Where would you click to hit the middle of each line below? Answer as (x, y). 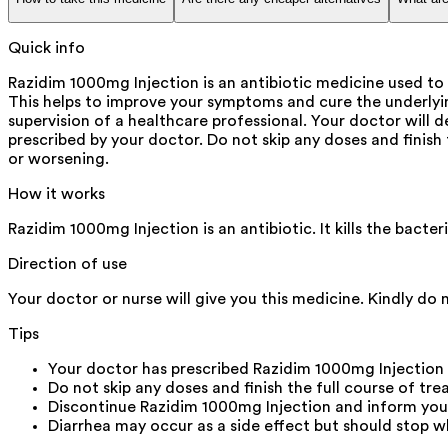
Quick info (46, 47)
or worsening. (58, 158)
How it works (56, 193)
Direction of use (67, 263)
